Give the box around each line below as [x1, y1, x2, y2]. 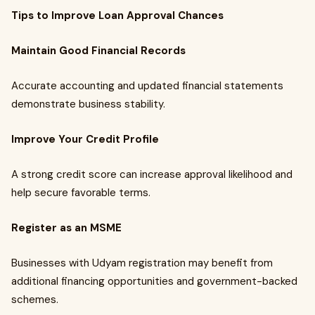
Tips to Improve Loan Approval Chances [11, 8, 224, 22]
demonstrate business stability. [11, 97, 165, 111]
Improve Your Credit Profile [11, 132, 159, 146]
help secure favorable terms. [11, 186, 150, 200]
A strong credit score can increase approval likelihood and [11, 167, 292, 181]
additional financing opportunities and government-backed [11, 274, 297, 288]
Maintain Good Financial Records [11, 44, 186, 58]
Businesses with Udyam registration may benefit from [11, 256, 273, 270]
